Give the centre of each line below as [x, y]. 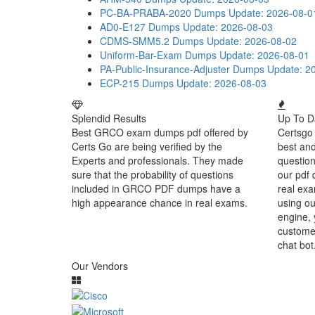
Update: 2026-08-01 [264, 55]
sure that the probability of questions [153, 174]
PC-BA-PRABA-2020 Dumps [163, 13]
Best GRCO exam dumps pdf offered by [160, 132]
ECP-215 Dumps [137, 83]
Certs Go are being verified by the [147, 146]
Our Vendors [100, 266]
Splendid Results [109, 118]
